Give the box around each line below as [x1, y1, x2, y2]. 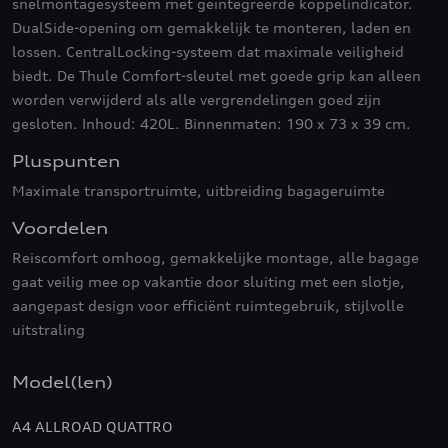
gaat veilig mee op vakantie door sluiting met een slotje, [12, 273, 405, 290]
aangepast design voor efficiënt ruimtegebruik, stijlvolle [12, 297, 404, 314]
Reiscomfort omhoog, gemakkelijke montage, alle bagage [12, 249, 419, 266]
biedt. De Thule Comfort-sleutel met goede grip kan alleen [12, 67, 421, 84]
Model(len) [12, 372, 113, 392]
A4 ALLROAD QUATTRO [12, 418, 173, 435]
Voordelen [12, 218, 108, 238]
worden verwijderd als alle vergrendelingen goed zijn [12, 91, 381, 108]
